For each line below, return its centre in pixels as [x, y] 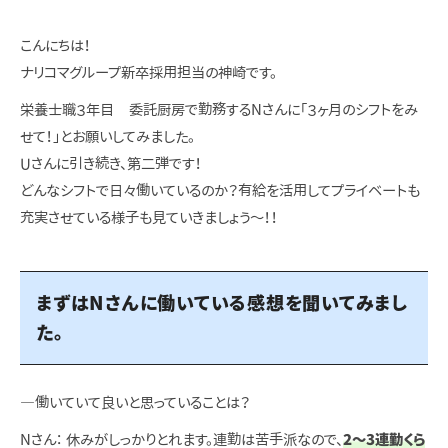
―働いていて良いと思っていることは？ [135, 402]
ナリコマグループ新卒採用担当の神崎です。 [148, 72]
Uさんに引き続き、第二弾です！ [111, 163]
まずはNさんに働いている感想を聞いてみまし [222, 302]
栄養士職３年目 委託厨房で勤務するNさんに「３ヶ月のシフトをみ [219, 109]
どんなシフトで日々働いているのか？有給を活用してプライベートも [220, 190]
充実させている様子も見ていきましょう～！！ [149, 217]
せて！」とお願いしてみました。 [107, 136]
